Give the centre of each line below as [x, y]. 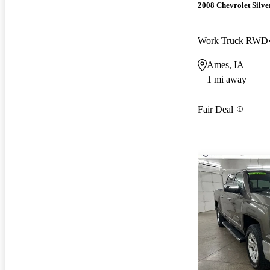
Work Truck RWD [233, 40]
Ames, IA [225, 64]
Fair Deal [215, 109]
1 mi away [227, 79]
